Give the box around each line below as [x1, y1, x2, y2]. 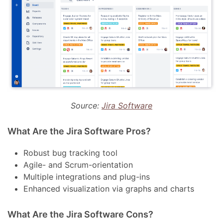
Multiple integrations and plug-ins [23, 171, 150, 182]
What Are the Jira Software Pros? [7, 125, 151, 136]
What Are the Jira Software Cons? [7, 209, 154, 220]
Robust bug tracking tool [23, 147, 118, 158]
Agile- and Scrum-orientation [23, 159, 133, 170]
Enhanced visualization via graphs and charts [23, 183, 195, 194]
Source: [71, 100, 102, 111]
